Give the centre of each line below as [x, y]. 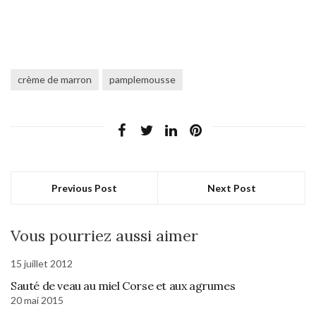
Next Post [231, 188]
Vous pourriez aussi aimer [104, 235]
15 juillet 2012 [42, 263]
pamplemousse [142, 79]
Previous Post [84, 188]
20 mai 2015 [37, 300]
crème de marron [55, 79]
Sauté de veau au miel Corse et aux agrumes [123, 285]
